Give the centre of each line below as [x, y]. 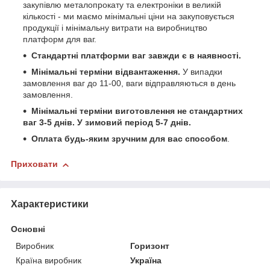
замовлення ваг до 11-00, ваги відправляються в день [129, 83]
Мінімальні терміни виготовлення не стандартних [137, 111]
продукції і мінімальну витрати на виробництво [115, 28]
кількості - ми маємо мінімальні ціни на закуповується [129, 17]
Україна [146, 260]
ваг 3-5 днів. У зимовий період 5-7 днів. [107, 123]
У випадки [202, 72]
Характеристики [50, 204]
